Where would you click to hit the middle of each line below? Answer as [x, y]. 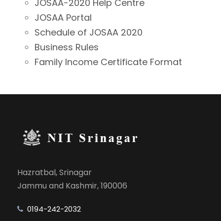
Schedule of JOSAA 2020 [89, 32]
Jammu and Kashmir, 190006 [72, 186]
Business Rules [67, 47]
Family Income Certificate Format [108, 62]
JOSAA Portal [63, 18]
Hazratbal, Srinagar [55, 172]
